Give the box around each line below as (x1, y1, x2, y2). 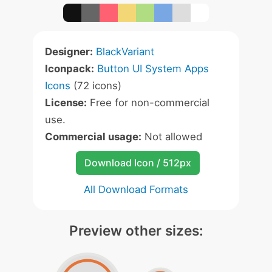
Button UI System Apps (97, 63, 209, 75)
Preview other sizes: (69, 222, 203, 239)
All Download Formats (84, 183, 188, 195)
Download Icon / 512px (84, 157, 191, 169)
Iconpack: (45, 63, 94, 75)
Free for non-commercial (87, 97, 209, 109)
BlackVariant (96, 46, 154, 58)
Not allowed (141, 131, 202, 143)
